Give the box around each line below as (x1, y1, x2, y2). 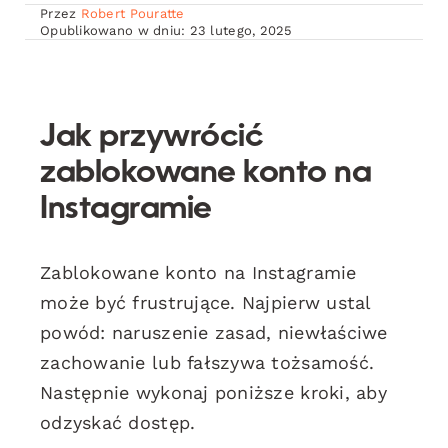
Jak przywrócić (40, 121, 264, 154)
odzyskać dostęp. (40, 411, 196, 433)
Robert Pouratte (80, 5, 185, 21)
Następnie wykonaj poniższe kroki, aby (40, 381, 387, 403)
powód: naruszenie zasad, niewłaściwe (40, 321, 388, 343)
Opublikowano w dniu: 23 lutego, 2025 (40, 22, 293, 38)
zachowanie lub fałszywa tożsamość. (40, 351, 375, 373)
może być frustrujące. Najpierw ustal (40, 291, 371, 313)
